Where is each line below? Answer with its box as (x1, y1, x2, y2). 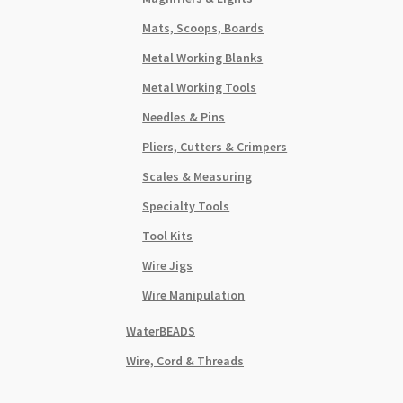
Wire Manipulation (142, 286, 246, 303)
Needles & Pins (142, 108, 226, 125)
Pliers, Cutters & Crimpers (142, 138, 288, 155)
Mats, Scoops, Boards (142, 19, 264, 36)
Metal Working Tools (142, 78, 257, 95)
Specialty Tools (142, 197, 230, 214)
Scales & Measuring (142, 167, 253, 184)
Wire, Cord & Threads (126, 352, 245, 369)
